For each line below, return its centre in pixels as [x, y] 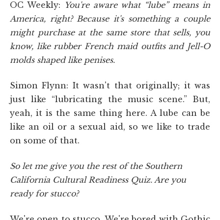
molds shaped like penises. [62, 60]
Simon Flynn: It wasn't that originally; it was [110, 85]
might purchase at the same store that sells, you [110, 32]
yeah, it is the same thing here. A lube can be [110, 113]
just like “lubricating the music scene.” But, [110, 99]
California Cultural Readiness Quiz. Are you [98, 179]
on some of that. [45, 140]
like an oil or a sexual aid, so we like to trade [110, 126]
